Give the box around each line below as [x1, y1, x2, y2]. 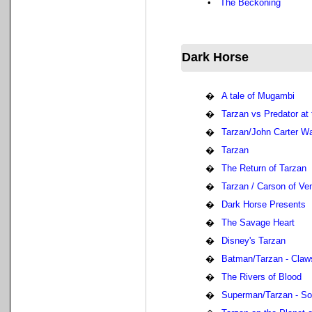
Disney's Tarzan [221, 235, 286, 246]
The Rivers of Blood [221, 272, 302, 282]
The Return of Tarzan [221, 163, 306, 173]
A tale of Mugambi [221, 91, 295, 101]
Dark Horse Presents [221, 199, 306, 210]
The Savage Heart [221, 217, 295, 228]
